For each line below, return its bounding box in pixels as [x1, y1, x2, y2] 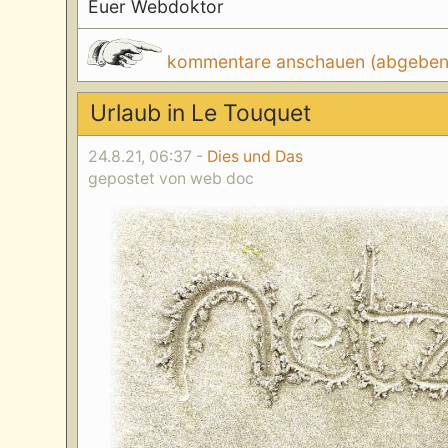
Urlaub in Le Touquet [89, 99, 311, 128]
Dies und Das [207, 146, 304, 166]
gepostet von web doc [88, 168, 255, 188]
